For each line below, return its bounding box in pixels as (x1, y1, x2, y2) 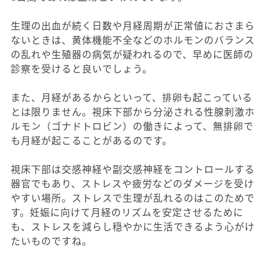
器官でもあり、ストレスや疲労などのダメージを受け (11, 175, 254, 190)
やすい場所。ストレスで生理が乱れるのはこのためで (11, 190, 255, 205)
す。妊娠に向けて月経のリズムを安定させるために (11, 204, 243, 219)
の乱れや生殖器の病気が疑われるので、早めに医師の (11, 46, 254, 61)
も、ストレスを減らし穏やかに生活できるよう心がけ (11, 218, 255, 233)
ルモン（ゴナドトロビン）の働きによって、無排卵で (11, 118, 254, 133)
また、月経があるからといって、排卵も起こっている (11, 89, 252, 104)
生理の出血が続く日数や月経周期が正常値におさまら (11, 17, 255, 32)
